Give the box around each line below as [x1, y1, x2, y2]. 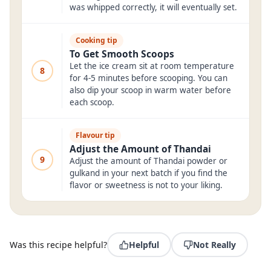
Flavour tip [76, 130, 115, 140]
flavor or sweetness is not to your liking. [70, 180, 223, 191]
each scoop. [70, 97, 114, 108]
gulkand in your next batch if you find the [70, 168, 227, 178]
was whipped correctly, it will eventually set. [70, 2, 237, 13]
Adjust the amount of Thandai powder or [70, 155, 227, 166]
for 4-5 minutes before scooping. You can [70, 73, 227, 83]
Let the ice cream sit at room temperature [70, 60, 234, 71]
